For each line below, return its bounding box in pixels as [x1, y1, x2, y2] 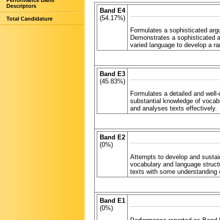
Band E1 [99, 197, 125, 205]
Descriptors [6, 3, 36, 9]
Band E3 [99, 70, 125, 78]
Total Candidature [6, 16, 53, 22]
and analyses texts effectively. [130, 104, 217, 112]
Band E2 [99, 134, 125, 141]
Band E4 [99, 7, 125, 15]
